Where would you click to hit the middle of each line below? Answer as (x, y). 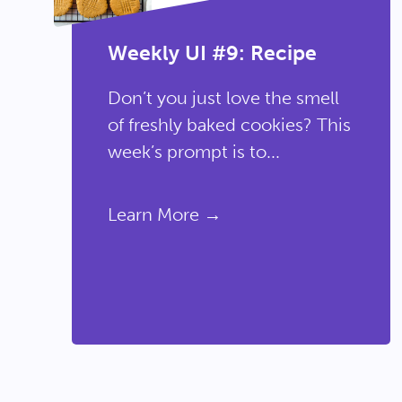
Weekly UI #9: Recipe (212, 53)
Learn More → (165, 214)
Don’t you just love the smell (223, 98)
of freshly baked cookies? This (229, 125)
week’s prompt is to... (194, 152)
